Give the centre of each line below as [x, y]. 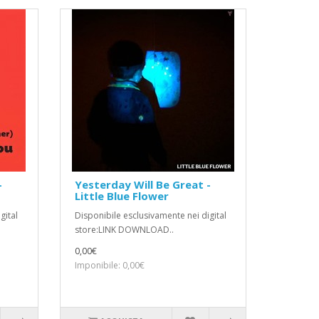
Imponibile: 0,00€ [109, 266]
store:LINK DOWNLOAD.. [124, 230]
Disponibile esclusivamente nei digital [150, 216]
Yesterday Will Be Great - [142, 185]
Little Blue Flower [121, 196]
